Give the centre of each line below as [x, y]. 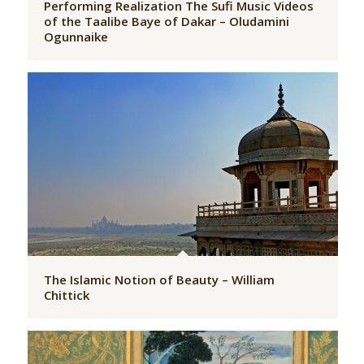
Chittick [66, 295]
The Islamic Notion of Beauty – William [159, 280]
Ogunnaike [76, 37]
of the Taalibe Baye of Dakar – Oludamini [166, 22]
